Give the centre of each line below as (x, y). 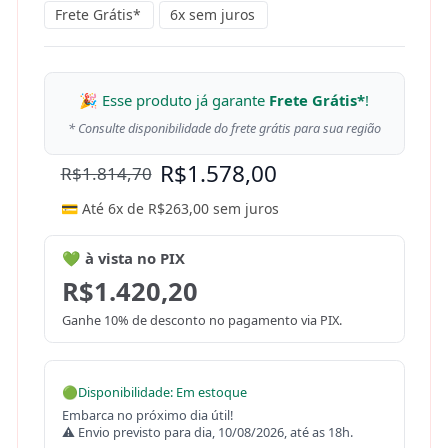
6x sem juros (213, 14)
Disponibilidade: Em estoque (162, 391)
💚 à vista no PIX (123, 258)
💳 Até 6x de (104, 208)
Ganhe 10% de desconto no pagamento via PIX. (201, 319)
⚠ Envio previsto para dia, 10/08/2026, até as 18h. (207, 431)
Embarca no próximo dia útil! (147, 414)
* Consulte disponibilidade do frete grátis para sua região (224, 127)
